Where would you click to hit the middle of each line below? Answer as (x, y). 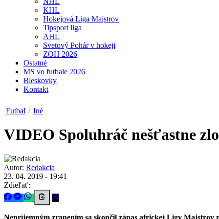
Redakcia (40, 167)
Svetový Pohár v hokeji (79, 45)
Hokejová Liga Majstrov (81, 19)
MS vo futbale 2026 (54, 72)
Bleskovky (40, 80)
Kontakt (36, 89)
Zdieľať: (17, 185)
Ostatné (35, 63)
